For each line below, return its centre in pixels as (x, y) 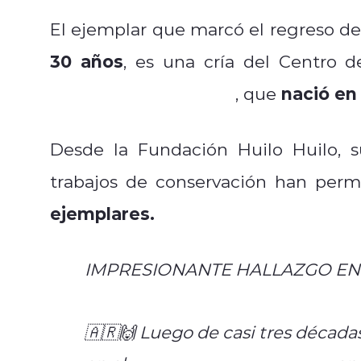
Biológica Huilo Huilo (143, 93)
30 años (87, 60)
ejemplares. (102, 213)
